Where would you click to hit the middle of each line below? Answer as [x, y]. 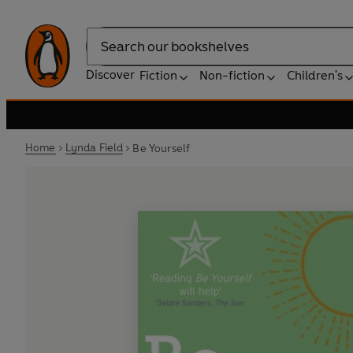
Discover [110, 74]
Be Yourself [162, 148]
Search [106, 54]
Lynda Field [94, 148]
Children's [315, 75]
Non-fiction [232, 75]
